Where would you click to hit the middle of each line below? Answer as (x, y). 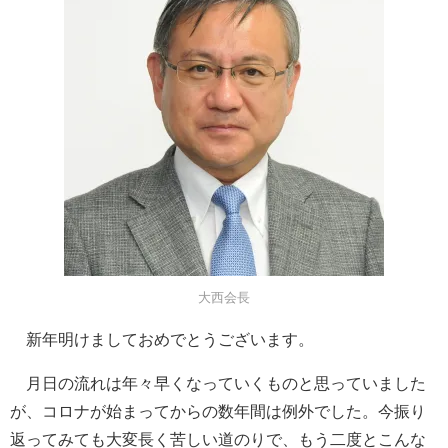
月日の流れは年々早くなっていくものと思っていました (218, 383)
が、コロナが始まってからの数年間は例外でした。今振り (218, 411)
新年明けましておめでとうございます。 (162, 339)
